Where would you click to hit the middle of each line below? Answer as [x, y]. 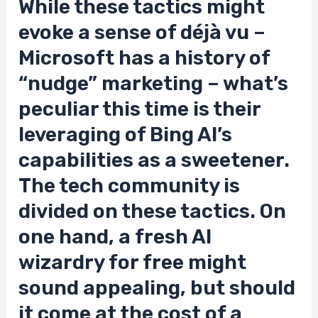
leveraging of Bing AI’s [126, 134]
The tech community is [130, 185]
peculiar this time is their [140, 109]
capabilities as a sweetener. [154, 160]
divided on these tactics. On [153, 211]
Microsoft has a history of [144, 57]
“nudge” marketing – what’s [154, 83]
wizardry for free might [133, 262]
